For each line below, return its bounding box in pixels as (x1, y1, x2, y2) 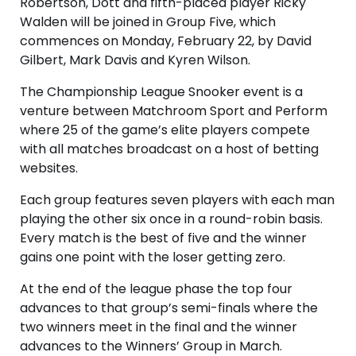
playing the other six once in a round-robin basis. (20, 210, 323, 229)
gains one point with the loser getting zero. (20, 248, 285, 267)
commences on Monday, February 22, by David (20, 32, 311, 51)
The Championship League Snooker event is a (20, 83, 303, 102)
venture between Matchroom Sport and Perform (20, 102, 327, 121)
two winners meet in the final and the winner (20, 318, 297, 337)
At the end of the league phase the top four (20, 280, 292, 299)
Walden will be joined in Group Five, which (20, 13, 276, 32)
